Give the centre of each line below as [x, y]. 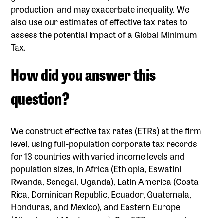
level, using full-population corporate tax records [104, 143]
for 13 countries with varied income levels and [98, 155]
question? [40, 97]
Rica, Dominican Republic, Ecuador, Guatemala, [101, 193]
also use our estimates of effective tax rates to [99, 21]
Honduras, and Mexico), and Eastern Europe [96, 206]
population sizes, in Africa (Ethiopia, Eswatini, [97, 168]
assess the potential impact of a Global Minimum [104, 34]
